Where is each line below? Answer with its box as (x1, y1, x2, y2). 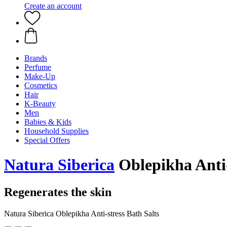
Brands (24, 54, 47, 62)
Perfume (24, 63, 51, 71)
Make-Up (24, 72, 55, 81)
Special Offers (24, 136, 70, 144)
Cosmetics (24, 81, 57, 90)
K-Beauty (24, 99, 56, 108)
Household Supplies (24, 127, 89, 135)
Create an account (24, 2, 82, 10)
